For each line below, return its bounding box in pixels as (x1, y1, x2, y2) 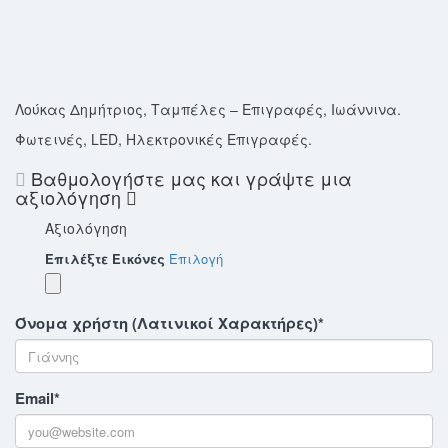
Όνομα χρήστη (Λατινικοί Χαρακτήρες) (15, 312, 318, 335)
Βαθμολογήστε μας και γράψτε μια (26, 165, 352, 192)
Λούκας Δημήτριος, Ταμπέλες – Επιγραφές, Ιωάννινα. (15, 99, 401, 120)
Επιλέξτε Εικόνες (45, 249, 165, 269)
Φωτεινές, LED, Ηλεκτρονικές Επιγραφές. (15, 129, 312, 150)
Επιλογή (169, 249, 223, 269)
